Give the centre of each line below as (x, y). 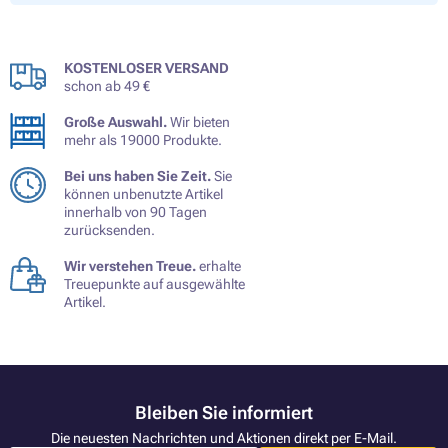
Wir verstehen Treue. (130, 265)
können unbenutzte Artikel (143, 193)
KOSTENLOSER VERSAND (146, 67)
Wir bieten (198, 121)
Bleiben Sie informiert (224, 412)
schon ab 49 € (107, 85)
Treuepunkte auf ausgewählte (154, 283)
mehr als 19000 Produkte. (143, 139)
